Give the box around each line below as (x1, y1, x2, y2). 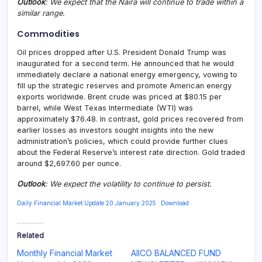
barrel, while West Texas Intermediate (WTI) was (17, 103, 193, 112)
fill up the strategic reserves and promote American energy (17, 81, 232, 90)
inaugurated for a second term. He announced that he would (17, 58, 234, 68)
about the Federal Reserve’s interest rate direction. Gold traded (17, 147, 245, 157)
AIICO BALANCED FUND (131, 247, 221, 258)
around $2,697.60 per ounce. (17, 158, 121, 168)
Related (17, 230, 44, 240)
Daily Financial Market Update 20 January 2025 (17, 199, 156, 206)
